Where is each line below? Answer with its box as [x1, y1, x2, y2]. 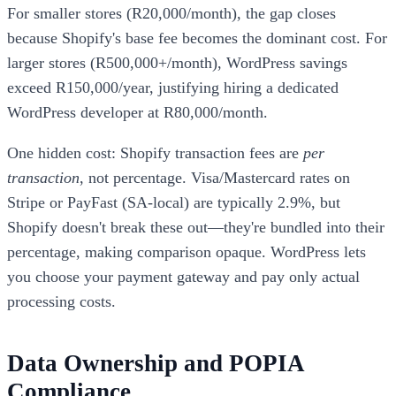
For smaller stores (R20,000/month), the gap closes [7, 4, 336, 22]
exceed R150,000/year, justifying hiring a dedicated [7, 78, 339, 96]
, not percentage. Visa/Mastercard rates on [80, 168, 350, 187]
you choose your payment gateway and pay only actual [7, 267, 360, 286]
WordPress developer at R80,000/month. [7, 103, 268, 121]
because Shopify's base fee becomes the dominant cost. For [7, 28, 387, 47]
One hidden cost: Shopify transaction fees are [7, 143, 303, 162]
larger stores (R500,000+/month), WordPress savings [7, 53, 347, 72]
